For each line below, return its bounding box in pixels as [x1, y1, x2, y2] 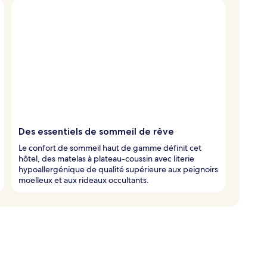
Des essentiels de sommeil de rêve [18, 125, 174, 137]
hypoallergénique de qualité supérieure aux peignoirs [18, 163, 218, 175]
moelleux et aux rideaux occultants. [18, 174, 149, 185]
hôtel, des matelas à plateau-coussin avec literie [18, 153, 194, 164]
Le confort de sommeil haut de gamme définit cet [18, 142, 201, 153]
